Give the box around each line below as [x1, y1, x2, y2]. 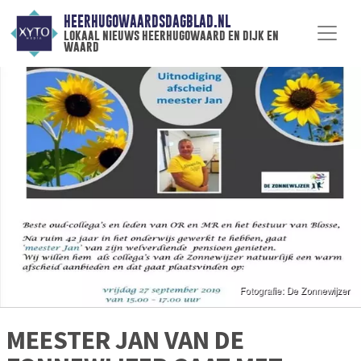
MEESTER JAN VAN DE [6, 324, 244, 357]
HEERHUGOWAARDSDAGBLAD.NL [63, 13, 230, 31]
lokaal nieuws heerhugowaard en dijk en [63, 27, 279, 44]
